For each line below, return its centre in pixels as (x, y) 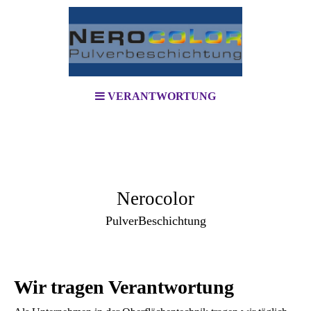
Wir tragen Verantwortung (124, 287)
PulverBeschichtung (155, 221)
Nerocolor (155, 199)
